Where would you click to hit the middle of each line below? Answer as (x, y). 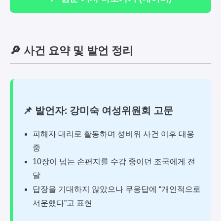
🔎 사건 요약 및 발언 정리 (72, 50)
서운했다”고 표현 (62, 203)
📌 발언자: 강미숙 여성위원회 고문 (98, 110)
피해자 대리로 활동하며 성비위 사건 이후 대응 (113, 134)
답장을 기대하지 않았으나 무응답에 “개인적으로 (117, 189)
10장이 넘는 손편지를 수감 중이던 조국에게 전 (114, 162)
